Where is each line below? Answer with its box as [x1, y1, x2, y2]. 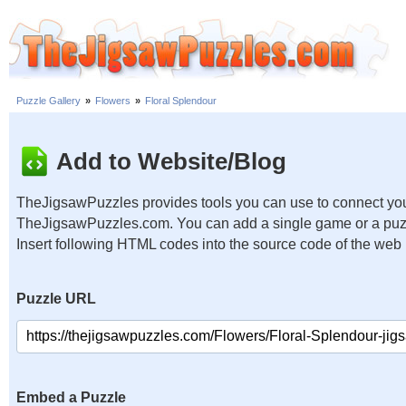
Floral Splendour [145, 95, 217, 107]
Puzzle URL [16, 291, 96, 306]
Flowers [95, 95, 130, 107]
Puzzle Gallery [16, 95, 81, 107]
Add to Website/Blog [56, 147, 286, 175]
